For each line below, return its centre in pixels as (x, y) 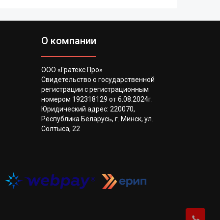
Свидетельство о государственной (98, 80)
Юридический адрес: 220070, (88, 109)
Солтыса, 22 (60, 129)
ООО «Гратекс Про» (72, 70)
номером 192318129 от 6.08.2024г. (97, 99)
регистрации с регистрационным (95, 89)
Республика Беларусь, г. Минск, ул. (97, 119)
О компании (69, 41)
